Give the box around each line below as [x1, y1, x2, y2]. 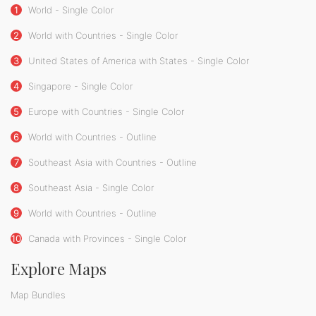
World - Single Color [25, 4, 114, 16]
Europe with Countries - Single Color [25, 106, 184, 118]
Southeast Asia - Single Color [25, 182, 154, 194]
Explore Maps [11, 258, 107, 280]
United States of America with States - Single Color [25, 55, 249, 67]
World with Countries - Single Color [25, 30, 178, 42]
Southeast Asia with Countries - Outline [25, 157, 197, 169]
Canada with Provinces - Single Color [25, 233, 186, 245]
